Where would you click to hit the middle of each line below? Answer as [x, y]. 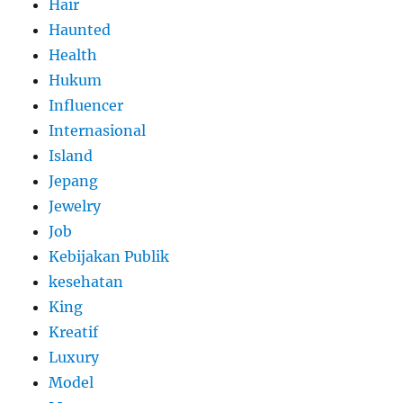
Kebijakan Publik [109, 256]
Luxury [74, 357]
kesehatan [86, 281]
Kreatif [74, 331]
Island [71, 155]
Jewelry [75, 206]
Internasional [98, 130]
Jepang [74, 180]
